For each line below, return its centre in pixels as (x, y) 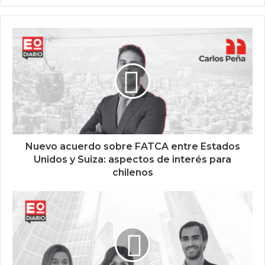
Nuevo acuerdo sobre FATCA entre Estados (132, 146)
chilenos (132, 172)
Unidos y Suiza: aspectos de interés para (132, 159)
